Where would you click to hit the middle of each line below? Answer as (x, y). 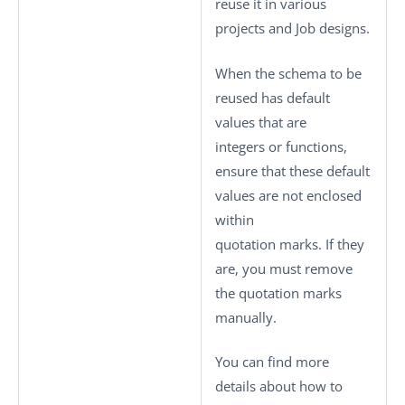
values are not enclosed (288, 195)
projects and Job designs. (292, 28)
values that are (261, 122)
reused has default (273, 97)
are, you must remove (284, 268)
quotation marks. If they (290, 244)
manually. (246, 317)
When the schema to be (288, 73)
